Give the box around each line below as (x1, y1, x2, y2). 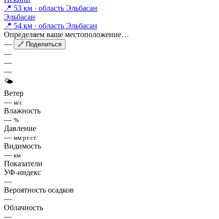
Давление (4, 124, 36, 133)
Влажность (4, 107, 41, 115)
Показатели (4, 159, 43, 168)
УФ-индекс (4, 168, 41, 177)
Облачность (4, 203, 43, 212)
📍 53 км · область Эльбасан (4, 4, 97, 13)
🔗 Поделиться (18, 41, 62, 48)
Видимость (4, 142, 41, 151)
